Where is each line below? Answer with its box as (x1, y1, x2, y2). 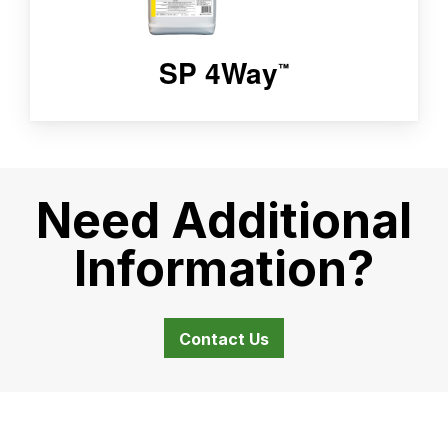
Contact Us (179, 329, 269, 350)
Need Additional (36, 191, 412, 251)
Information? (74, 239, 374, 299)
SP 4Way (159, 52, 278, 94)
